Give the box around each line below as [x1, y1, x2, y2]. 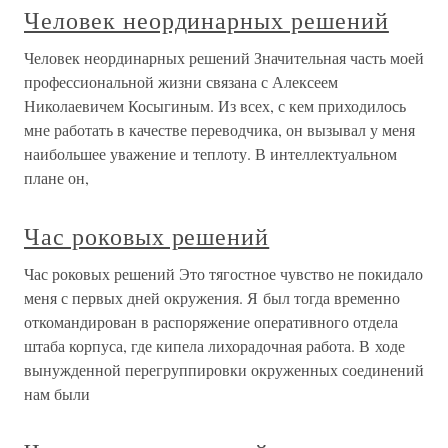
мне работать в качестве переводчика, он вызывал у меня [24, 119, 415, 140]
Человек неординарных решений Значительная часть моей [24, 47, 424, 68]
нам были [24, 383, 90, 404]
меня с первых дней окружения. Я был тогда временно [24, 287, 400, 308]
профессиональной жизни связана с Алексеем [24, 71, 338, 92]
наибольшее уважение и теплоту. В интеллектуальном [24, 143, 397, 164]
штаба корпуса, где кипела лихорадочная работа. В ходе [24, 335, 405, 356]
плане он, [24, 167, 89, 188]
